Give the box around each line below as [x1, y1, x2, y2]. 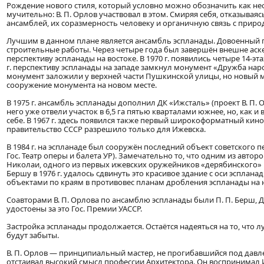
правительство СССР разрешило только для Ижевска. [6, 124, 206, 135]
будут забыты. [6, 230, 59, 241]
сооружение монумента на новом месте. [6, 80, 157, 91]
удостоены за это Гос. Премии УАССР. [6, 203, 142, 214]
